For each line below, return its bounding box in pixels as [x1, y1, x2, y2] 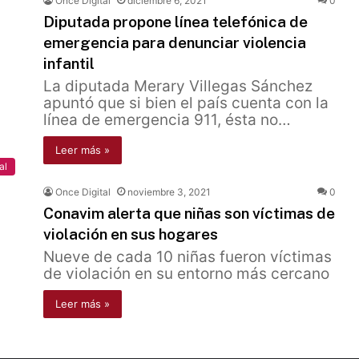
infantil [43, 54, 95, 72]
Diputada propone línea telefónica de [43, 13, 308, 30]
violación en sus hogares [43, 225, 218, 243]
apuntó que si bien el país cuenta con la [43, 94, 329, 112]
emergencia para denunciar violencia [43, 34, 306, 51]
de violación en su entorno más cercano [43, 264, 329, 283]
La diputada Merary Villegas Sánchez [43, 77, 313, 95]
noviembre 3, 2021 [127, 186, 211, 198]
